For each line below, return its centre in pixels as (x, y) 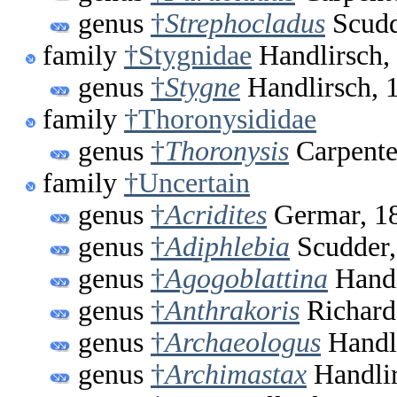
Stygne (202, 88)
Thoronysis (227, 152)
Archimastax (236, 375)
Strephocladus (245, 24)
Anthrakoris (232, 311)
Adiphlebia (227, 247)
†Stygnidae (188, 56)
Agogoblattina (246, 279)
